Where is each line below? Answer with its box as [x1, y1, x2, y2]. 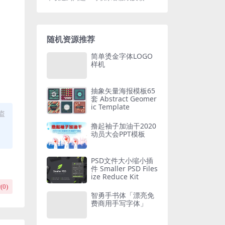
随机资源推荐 [47, 34, 95, 45]
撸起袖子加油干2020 [91, 121, 156, 131]
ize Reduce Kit [91, 171, 139, 181]
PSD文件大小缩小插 [91, 155, 153, 165]
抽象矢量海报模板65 [91, 86, 155, 96]
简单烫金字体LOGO [91, 51, 153, 61]
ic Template [91, 102, 130, 112]
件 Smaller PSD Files [91, 163, 158, 173]
